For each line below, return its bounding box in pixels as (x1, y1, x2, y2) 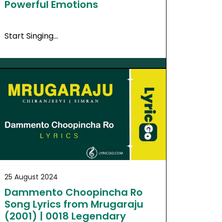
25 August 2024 (4, 171, 58, 182)
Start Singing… (4, 30, 58, 42)
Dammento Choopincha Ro (4, 185, 143, 199)
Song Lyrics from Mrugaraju (4, 197, 143, 211)
